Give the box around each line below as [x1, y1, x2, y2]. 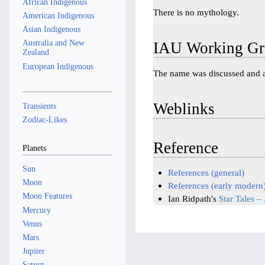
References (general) [167, 167, 244, 178]
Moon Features [22, 191, 72, 201]
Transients [22, 101, 56, 111]
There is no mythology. [153, 7, 240, 17]
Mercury [22, 205, 51, 215]
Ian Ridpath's [167, 193, 219, 204]
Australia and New [22, 38, 85, 48]
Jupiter [22, 246, 45, 256]
